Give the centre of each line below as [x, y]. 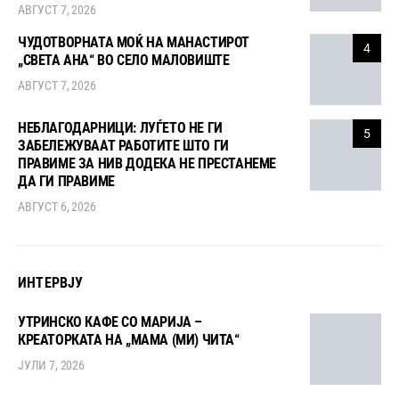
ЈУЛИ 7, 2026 [51, 366]
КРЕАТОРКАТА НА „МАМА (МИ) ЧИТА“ [129, 340]
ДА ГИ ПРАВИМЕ [66, 182]
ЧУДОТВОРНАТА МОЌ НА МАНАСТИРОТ [134, 43]
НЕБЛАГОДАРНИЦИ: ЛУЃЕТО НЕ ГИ [120, 128]
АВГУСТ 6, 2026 [57, 207]
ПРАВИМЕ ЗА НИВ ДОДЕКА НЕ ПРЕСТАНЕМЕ [147, 164]
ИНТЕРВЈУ [51, 283]
